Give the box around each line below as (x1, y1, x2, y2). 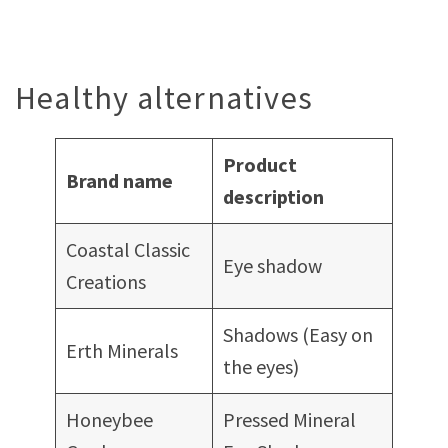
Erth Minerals (66, 338, 178, 363)
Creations (66, 269, 146, 294)
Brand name (66, 168, 173, 193)
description (223, 184, 324, 209)
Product (223, 152, 297, 177)
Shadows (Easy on (223, 322, 373, 347)
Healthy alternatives (15, 78, 321, 118)
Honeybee (66, 407, 153, 432)
